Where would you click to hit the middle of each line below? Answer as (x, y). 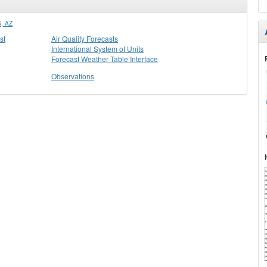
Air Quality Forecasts (85, 38)
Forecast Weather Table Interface (105, 59)
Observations (73, 76)
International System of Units (97, 49)
